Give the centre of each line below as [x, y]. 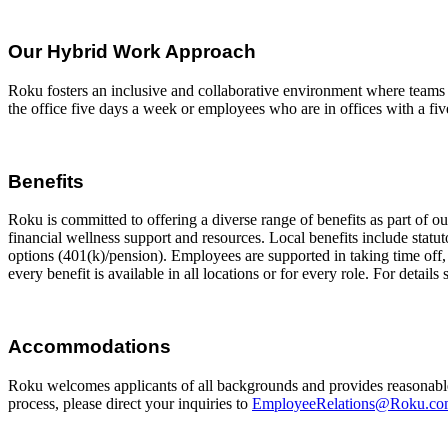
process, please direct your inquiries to [130, 403]
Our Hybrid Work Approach [132, 52]
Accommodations [89, 347]
